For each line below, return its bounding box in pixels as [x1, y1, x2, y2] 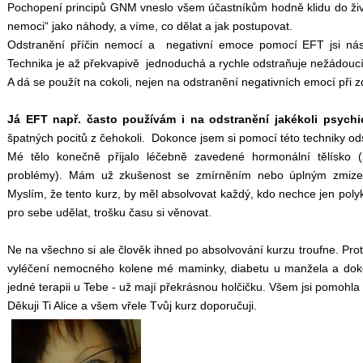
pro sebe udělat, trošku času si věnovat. [7, 205, 215, 219]
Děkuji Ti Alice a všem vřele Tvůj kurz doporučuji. [7, 298, 257, 312]
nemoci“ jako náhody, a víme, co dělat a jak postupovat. [7, 19, 293, 32]
